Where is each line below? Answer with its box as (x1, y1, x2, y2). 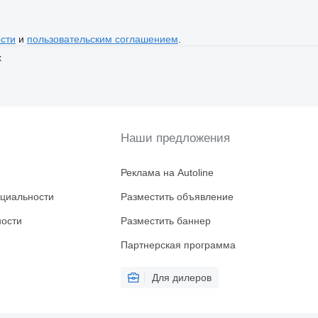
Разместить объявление (120, 191, 234, 203)
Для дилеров (151, 272, 212, 284)
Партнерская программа (120, 239, 236, 251)
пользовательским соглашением (26, 33, 178, 45)
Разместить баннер (120, 215, 211, 227)
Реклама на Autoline (120, 167, 214, 179)
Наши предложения (120, 131, 230, 146)
